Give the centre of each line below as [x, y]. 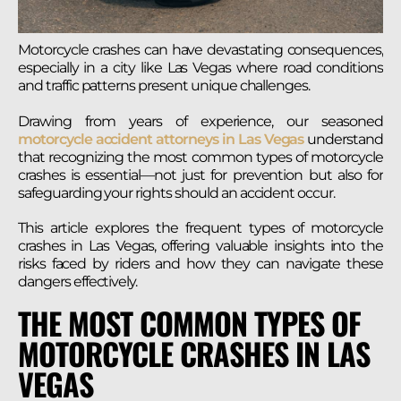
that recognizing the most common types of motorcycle [200, 157]
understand [344, 139]
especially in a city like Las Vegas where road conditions [200, 68]
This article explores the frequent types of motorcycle [200, 227]
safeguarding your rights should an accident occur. [176, 192]
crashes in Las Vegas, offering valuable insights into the [200, 245]
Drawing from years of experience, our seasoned [200, 121]
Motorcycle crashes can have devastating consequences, [200, 50]
